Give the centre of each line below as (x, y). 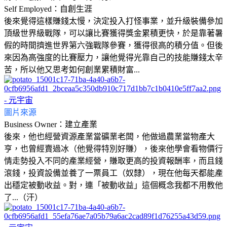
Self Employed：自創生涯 (48, 9)
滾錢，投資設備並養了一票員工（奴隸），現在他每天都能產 (113, 173)
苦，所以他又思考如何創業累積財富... (72, 69)
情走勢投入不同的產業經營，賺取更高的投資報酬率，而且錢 (113, 161)
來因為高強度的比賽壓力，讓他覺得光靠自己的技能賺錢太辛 (113, 57)
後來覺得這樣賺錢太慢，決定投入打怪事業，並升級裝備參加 (113, 21)
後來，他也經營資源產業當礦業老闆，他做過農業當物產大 (109, 136)
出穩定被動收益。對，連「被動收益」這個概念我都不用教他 (113, 185)
